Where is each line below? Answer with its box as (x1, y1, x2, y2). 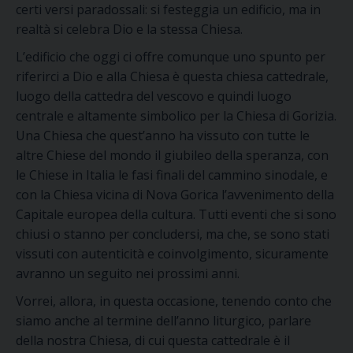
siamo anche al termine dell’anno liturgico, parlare (16, 312, 311, 329)
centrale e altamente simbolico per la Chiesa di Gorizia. (16, 107, 336, 124)
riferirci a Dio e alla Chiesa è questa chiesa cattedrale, (16, 68, 329, 85)
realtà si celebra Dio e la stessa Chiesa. (16, 20, 243, 38)
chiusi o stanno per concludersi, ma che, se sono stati (16, 225, 329, 243)
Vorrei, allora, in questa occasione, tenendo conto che (16, 292, 332, 310)
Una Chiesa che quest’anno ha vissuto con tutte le (16, 127, 310, 144)
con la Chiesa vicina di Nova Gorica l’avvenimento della (16, 186, 334, 203)
